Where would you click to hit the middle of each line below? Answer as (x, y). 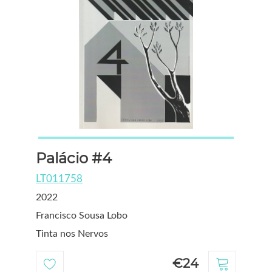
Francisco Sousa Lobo (82, 215)
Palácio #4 (74, 158)
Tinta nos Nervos (72, 233)
